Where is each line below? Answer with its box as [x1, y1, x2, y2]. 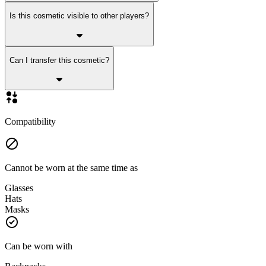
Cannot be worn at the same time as [5, 163, 138, 173]
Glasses [5, 183, 33, 194]
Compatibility [5, 116, 56, 127]
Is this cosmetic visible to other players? [9, 11, 149, 21]
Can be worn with [5, 241, 72, 252]
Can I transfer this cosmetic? [9, 56, 109, 65]
